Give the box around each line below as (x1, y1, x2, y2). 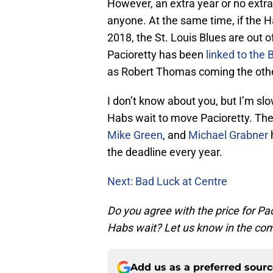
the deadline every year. (107, 146, 222, 159)
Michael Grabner (188, 129, 268, 142)
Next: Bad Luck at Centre (107, 175, 227, 188)
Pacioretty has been (107, 48, 206, 62)
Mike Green (107, 129, 163, 142)
